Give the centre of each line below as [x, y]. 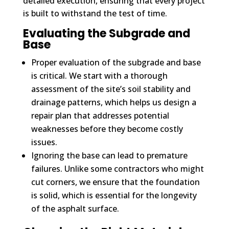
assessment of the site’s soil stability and [111, 89]
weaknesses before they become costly [107, 129]
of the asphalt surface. [75, 208]
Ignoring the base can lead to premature [109, 155]
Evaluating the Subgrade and [106, 33]
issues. [44, 142]
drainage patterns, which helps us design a [113, 102]
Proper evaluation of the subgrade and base [116, 62]
